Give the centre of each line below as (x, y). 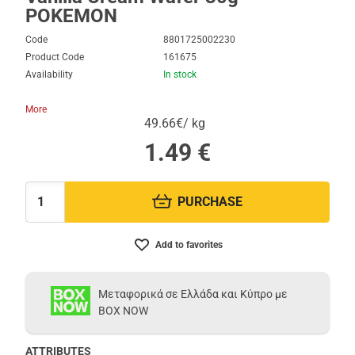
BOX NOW (124, 310)
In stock (180, 74)
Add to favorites (189, 244)
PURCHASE (210, 202)
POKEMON (72, 16)
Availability (50, 74)
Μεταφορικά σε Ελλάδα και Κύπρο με (193, 294)
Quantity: (48, 206)
